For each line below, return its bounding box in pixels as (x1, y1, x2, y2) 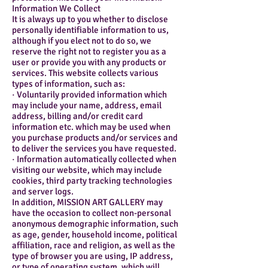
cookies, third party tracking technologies (12, 175, 172, 187)
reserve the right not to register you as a (12, 46, 166, 57)
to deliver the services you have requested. (12, 143, 176, 154)
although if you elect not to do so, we (12, 35, 151, 47)
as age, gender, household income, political (12, 229, 177, 240)
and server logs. (12, 186, 74, 197)
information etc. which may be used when (12, 121, 170, 133)
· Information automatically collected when (12, 154, 176, 165)
